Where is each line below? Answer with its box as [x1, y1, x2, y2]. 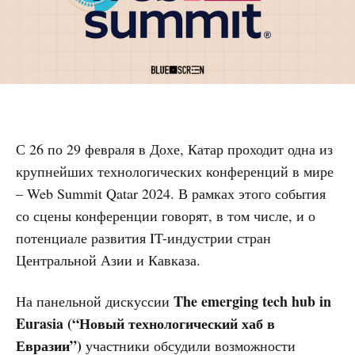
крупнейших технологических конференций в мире [16, 162, 334, 181]
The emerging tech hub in [174, 291, 331, 312]
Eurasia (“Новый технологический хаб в [16, 313, 275, 334]
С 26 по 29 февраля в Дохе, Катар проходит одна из [16, 139, 333, 159]
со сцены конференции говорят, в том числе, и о [16, 206, 315, 226]
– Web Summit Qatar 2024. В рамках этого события [16, 184, 326, 204]
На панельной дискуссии [16, 292, 174, 311]
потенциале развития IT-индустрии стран [16, 228, 271, 248]
